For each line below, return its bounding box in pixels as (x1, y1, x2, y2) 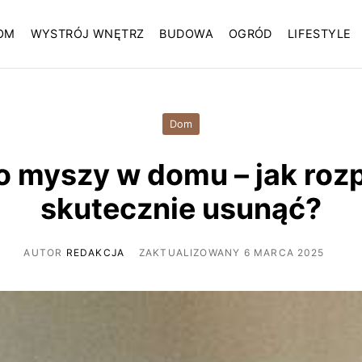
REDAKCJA (65, 246, 125, 259)
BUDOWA (159, 27, 213, 42)
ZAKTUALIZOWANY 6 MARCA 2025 (138, 246, 324, 259)
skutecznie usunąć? (40, 191, 322, 227)
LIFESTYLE (287, 27, 351, 42)
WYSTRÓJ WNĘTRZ (30, 27, 145, 42)
